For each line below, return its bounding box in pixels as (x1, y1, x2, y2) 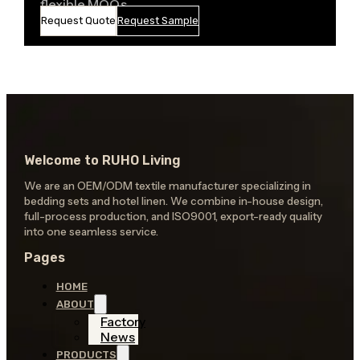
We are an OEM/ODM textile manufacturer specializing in (23, 179, 311, 193)
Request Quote (41, 14, 117, 27)
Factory (100, 313, 146, 330)
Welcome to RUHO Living (23, 152, 181, 168)
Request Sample (117, 14, 199, 27)
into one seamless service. (23, 225, 158, 239)
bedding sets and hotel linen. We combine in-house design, (23, 194, 323, 208)
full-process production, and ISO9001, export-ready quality (23, 210, 322, 223)
